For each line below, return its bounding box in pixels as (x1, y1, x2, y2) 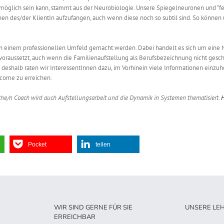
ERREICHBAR (53, 212, 95, 222)
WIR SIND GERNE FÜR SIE (53, 203, 132, 212)
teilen (95, 141, 110, 148)
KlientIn (32, 13, 54, 22)
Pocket (28, 141, 46, 148)
